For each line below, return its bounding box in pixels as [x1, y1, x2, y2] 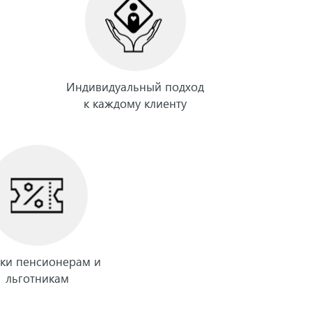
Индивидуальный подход [66, 79, 205, 95]
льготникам [5, 270, 69, 286]
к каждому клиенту [84, 95, 187, 111]
